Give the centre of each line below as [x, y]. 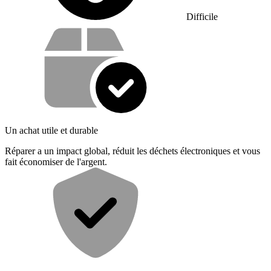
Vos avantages [47, 29]
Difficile [202, 16]
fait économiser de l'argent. [56, 162]
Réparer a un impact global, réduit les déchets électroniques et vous [132, 151]
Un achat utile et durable [51, 130]
